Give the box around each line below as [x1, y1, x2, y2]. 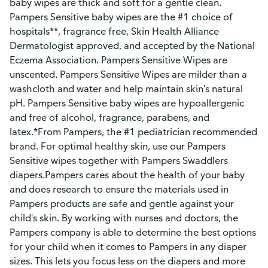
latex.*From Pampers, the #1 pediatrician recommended [10, 126, 257, 138]
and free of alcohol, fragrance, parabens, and [10, 111, 209, 123]
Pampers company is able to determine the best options [10, 226, 256, 238]
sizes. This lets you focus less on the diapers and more [10, 255, 245, 267]
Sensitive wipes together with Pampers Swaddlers [10, 154, 228, 166]
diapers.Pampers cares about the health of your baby [10, 169, 245, 181]
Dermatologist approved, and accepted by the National [10, 39, 255, 51]
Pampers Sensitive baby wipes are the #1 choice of [10, 11, 233, 23]
